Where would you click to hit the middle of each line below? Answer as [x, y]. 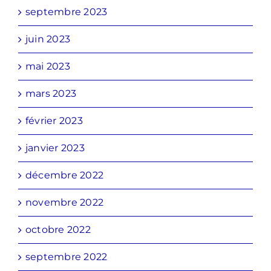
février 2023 [54, 121]
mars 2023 [51, 94]
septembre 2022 [67, 257]
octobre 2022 [58, 230]
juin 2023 [48, 39]
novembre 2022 [65, 203]
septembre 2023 [67, 12]
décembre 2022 [65, 175]
